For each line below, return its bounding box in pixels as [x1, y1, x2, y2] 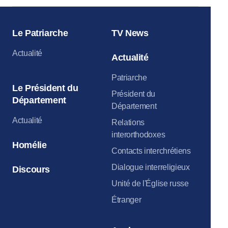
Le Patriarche [12, 27, 68, 38]
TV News [111, 27, 149, 38]
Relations [111, 118, 145, 127]
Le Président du [12, 82, 78, 93]
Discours [12, 164, 50, 175]
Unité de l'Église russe [111, 179, 189, 188]
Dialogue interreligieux [111, 162, 190, 172]
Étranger [111, 195, 141, 204]
